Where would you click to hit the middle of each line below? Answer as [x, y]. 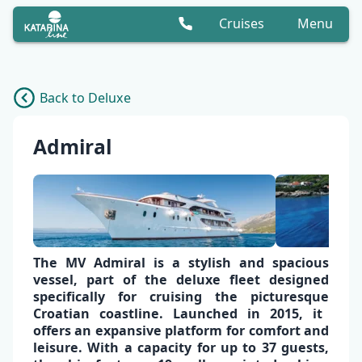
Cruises [242, 24]
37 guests [293, 347]
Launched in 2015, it [248, 313]
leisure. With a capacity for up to [147, 347]
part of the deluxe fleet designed [203, 279]
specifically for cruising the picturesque [181, 296]
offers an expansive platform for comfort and [181, 330]
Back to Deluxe [85, 97]
